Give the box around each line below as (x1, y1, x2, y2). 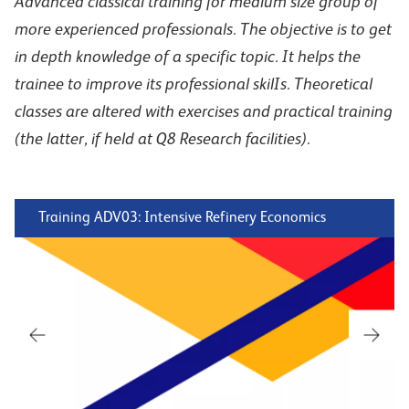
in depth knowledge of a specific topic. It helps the (15, 49, 361, 66)
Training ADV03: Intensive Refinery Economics (38, 211, 326, 225)
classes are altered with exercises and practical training (15, 104, 393, 121)
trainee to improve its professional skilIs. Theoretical (15, 77, 372, 93)
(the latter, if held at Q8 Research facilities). (15, 131, 310, 148)
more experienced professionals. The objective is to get (15, 22, 392, 38)
